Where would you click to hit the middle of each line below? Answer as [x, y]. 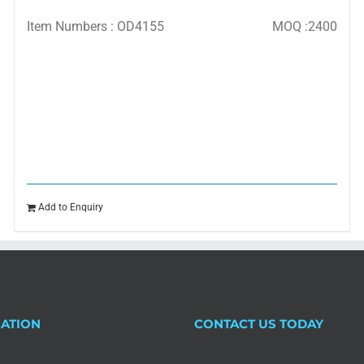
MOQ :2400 [303, 27]
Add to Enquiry [70, 208]
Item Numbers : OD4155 [95, 27]
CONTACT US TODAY [258, 324]
